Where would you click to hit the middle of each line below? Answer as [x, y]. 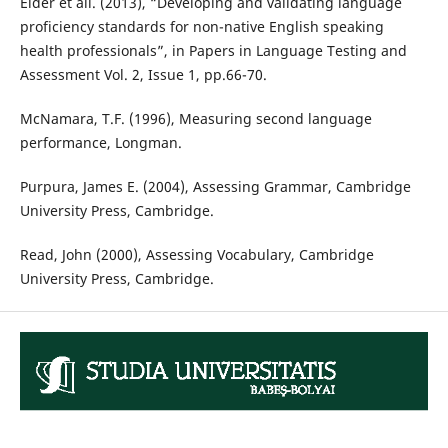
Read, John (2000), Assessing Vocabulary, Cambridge [196, 255]
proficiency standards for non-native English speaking [201, 27]
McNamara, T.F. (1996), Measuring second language [195, 119]
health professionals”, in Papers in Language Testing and [213, 51]
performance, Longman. [100, 143]
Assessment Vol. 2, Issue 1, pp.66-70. [143, 75]
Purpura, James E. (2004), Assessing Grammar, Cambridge [215, 187]
